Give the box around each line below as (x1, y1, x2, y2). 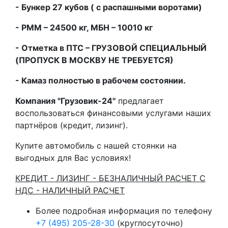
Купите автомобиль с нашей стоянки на (15, 140, 177, 151)
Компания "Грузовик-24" (15, 95, 116, 106)
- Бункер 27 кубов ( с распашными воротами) (15, 2, 202, 12)
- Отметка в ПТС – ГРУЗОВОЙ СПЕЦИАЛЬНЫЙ (15, 42, 207, 53)
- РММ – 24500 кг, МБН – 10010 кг (15, 22, 153, 33)
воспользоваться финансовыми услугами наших (15, 107, 211, 118)
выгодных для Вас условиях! (15, 152, 131, 163)
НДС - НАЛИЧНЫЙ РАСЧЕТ (15, 185, 125, 195)
